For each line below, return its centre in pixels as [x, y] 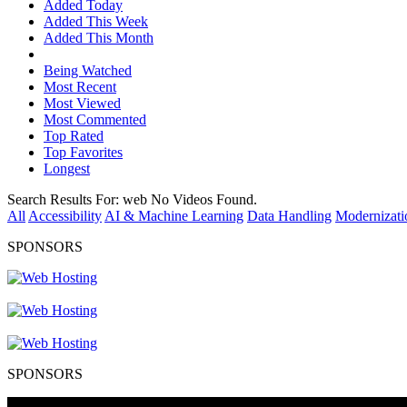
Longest [67, 168]
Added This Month [99, 37]
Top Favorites [83, 152]
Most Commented [95, 119]
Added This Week [96, 21]
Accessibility [65, 215]
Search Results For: [65, 199]
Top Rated [74, 135]
